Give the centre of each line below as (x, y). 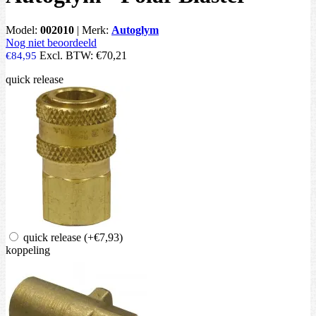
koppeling (28, 250)
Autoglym (135, 30)
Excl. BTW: (68, 55)
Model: (23, 30)
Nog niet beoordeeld (51, 42)
